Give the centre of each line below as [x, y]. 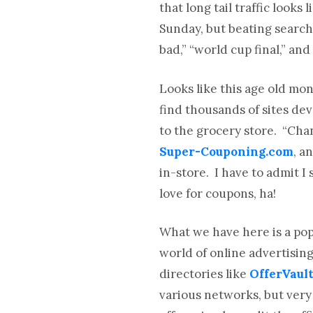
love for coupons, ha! [218, 193]
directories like [205, 274]
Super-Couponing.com [227, 151]
